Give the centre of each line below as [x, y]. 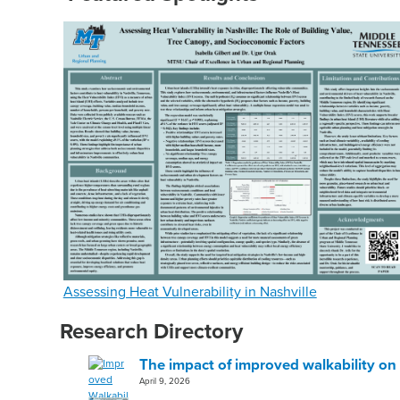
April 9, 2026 [165, 381]
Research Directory [152, 331]
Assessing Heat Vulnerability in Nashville [190, 292]
